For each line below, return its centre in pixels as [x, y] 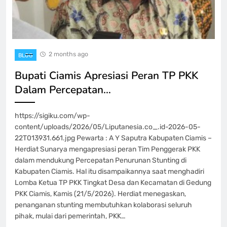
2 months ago [68, 54]
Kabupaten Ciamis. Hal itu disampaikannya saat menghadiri [109, 171]
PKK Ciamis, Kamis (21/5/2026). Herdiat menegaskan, [100, 194]
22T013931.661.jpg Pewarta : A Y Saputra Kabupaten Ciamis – [113, 138]
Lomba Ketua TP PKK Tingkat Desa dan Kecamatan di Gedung [113, 182]
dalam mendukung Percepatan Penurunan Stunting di [101, 160]
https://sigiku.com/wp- [52, 116]
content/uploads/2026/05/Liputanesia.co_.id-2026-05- [108, 127]
